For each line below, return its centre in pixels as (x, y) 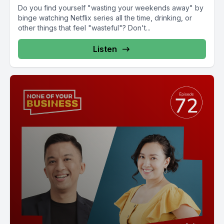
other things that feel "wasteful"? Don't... (84, 28)
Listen (105, 49)
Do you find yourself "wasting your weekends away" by (111, 8)
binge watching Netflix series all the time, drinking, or (105, 18)
